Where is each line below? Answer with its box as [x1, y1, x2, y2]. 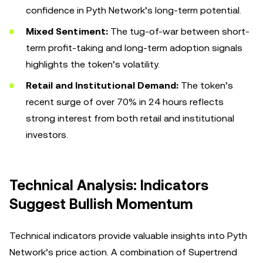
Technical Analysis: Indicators [9, 177, 208, 194]
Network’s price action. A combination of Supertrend [9, 247, 237, 258]
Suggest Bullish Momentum [9, 196, 193, 213]
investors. [26, 129, 68, 140]
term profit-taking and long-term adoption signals [26, 42, 242, 53]
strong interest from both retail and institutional [26, 113, 234, 124]
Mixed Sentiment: [26, 26, 108, 37]
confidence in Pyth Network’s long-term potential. [26, 5, 241, 16]
